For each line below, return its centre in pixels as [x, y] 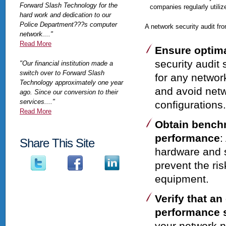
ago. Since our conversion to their [69, 92]
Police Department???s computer [68, 24]
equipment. [182, 179]
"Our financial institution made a [66, 63]
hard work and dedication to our [65, 15]
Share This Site [57, 143]
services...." [37, 102]
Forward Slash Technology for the [69, 5]
